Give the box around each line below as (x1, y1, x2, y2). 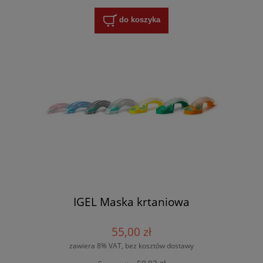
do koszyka (119, 15, 160, 25)
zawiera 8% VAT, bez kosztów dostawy (69, 240, 194, 251)
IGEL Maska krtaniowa (73, 193, 190, 210)
